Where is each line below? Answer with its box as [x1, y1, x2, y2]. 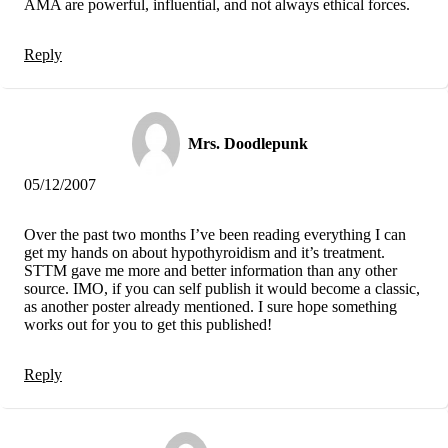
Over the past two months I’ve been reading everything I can [24, 225, 406, 243]
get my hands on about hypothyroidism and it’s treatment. [24, 243, 385, 261]
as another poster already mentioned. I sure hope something [24, 297, 397, 315]
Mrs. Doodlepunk [188, 134, 308, 152]
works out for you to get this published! [24, 315, 272, 333]
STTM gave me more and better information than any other [24, 261, 397, 279]
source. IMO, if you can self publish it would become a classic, [24, 279, 420, 297]
